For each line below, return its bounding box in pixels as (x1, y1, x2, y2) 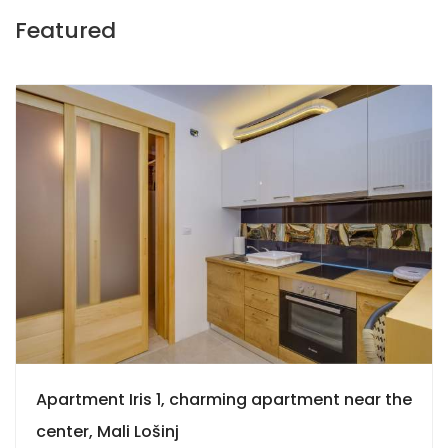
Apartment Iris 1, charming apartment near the (36, 388, 412, 412)
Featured (15, 15, 116, 47)
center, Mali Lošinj (36, 420, 179, 444)
